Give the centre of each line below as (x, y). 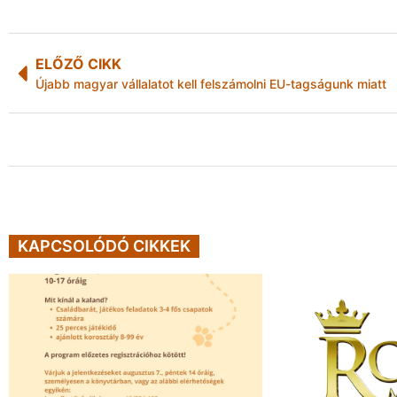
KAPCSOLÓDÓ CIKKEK (104, 245)
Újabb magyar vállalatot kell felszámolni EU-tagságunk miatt (211, 84)
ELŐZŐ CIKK (78, 64)
